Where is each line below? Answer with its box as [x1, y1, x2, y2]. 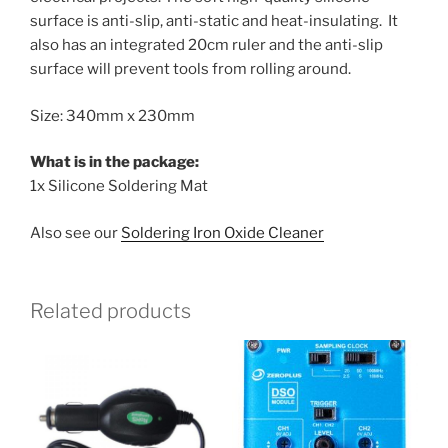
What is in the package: [30, 153, 199, 172]
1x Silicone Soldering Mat [30, 177, 208, 196]
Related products [30, 299, 191, 324]
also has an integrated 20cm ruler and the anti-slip [30, 36, 383, 55]
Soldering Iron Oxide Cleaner [121, 223, 324, 242]
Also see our [30, 223, 121, 242]
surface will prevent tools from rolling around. [30, 60, 351, 79]
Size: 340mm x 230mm [30, 106, 195, 125]
